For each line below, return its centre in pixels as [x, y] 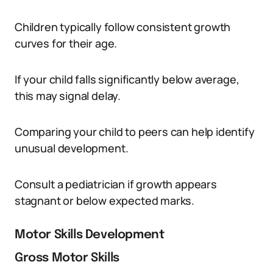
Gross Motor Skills [67, 258]
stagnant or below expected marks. [105, 200]
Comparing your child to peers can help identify [135, 132]
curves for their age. [66, 43]
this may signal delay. [68, 96]
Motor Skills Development [90, 235]
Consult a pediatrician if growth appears [116, 184]
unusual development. [72, 148]
